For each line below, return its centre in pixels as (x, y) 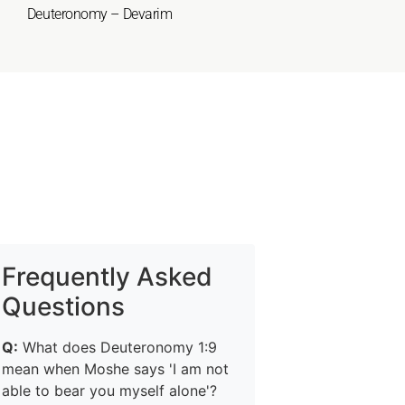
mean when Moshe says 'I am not (115, 369)
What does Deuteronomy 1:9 (118, 347)
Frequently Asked (107, 277)
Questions (63, 306)
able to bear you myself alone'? (109, 391)
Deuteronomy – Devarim (99, 14)
